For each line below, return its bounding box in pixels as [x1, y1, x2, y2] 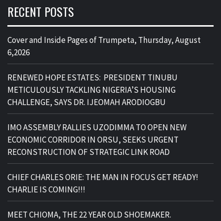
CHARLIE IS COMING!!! [7, 184, 85, 195]
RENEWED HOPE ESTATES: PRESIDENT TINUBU [7, 72, 178, 83]
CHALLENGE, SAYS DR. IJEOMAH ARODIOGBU [7, 97, 166, 108]
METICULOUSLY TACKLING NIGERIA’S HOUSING [7, 84, 176, 96]
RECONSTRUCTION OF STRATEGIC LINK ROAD [7, 147, 170, 158]
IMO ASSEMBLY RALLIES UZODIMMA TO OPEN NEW [7, 122, 186, 133]
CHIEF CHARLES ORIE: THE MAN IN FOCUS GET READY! [7, 172, 198, 183]
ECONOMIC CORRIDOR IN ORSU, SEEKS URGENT [7, 134, 179, 146]
